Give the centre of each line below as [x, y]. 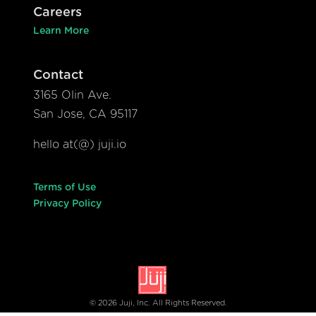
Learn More [61, 31]
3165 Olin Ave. [72, 96]
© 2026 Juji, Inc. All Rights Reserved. [158, 303]
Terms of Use [65, 188]
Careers [57, 13]
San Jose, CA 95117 [85, 115]
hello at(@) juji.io [80, 145]
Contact [58, 76]
